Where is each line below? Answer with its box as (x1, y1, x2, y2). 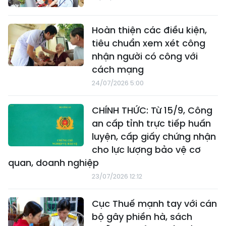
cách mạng (92, 63, 144, 76)
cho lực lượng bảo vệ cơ (92, 143, 201, 156)
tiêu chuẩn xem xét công (92, 36, 205, 49)
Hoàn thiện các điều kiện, (92, 23, 207, 36)
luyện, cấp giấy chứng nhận (92, 130, 216, 143)
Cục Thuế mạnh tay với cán (92, 197, 217, 210)
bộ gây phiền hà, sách (92, 210, 192, 223)
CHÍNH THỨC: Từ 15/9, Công (92, 103, 212, 117)
